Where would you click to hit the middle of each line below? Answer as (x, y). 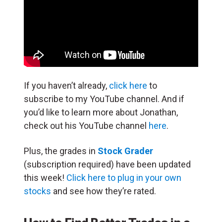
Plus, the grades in (61, 151)
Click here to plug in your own (124, 177)
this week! (45, 177)
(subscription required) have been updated (107, 164)
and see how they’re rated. (104, 191)
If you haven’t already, (66, 85)
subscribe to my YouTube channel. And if (104, 99)
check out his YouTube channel (86, 125)
